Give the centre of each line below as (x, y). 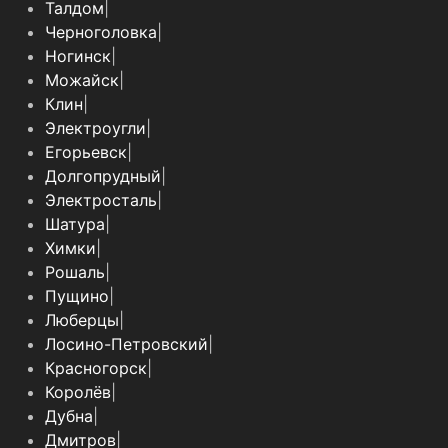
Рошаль (75, 272)
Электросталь (101, 200)
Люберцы (82, 320)
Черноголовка (101, 32)
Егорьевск (86, 152)
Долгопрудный (103, 176)
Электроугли (95, 128)
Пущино (77, 296)
